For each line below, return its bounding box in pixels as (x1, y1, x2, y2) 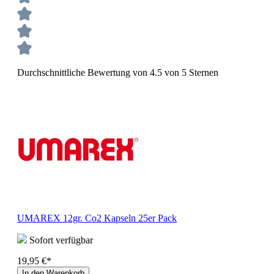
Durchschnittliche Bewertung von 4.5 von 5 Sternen (17, 67, 218, 78)
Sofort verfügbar (27, 234, 93, 245)
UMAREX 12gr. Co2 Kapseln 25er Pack (17, 212, 177, 223)
